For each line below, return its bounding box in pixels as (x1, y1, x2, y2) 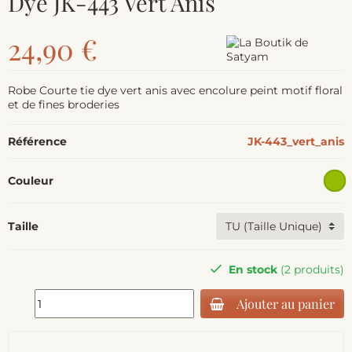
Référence (8, 134, 67, 148)
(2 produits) (280, 262, 344, 277)
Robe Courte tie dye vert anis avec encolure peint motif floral (8, 82, 343, 97)
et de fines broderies (8, 97, 119, 112)
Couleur (8, 173, 53, 188)
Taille (8, 219, 38, 234)
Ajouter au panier (236, 295, 335, 313)
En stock (229, 262, 280, 277)
